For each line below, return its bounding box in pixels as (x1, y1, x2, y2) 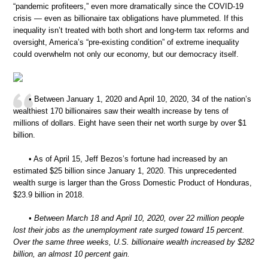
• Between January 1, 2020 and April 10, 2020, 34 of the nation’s (29, 95, 251, 103)
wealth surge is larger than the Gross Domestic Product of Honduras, (13, 178, 252, 187)
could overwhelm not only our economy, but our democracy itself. (13, 50, 239, 59)
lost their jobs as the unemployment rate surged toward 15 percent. (13, 226, 245, 234)
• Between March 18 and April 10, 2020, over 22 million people (29, 214, 244, 223)
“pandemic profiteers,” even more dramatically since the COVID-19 (13, 2, 243, 11)
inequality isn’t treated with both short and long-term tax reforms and (13, 26, 249, 35)
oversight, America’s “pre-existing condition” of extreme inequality (13, 38, 239, 47)
